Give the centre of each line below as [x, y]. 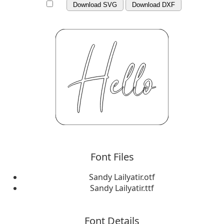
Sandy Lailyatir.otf [122, 177]
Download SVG [95, 5]
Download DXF [153, 5]
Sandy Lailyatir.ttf [122, 188]
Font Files [112, 157]
